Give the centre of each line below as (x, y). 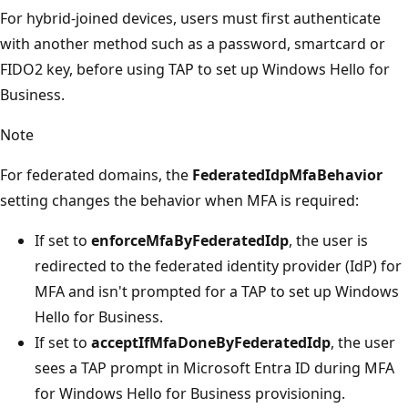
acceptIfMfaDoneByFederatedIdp (211, 342)
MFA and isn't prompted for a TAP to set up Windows (217, 291)
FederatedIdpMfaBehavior (287, 174)
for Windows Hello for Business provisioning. (190, 393)
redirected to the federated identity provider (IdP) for (218, 265)
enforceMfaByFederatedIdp (190, 240)
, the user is (328, 240)
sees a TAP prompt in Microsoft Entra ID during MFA (214, 367)
